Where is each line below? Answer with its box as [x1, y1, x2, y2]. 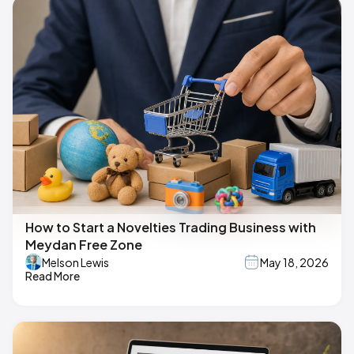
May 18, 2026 [260, 254, 329, 269]
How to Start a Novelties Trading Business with [25, 219, 316, 236]
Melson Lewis [42, 254, 109, 269]
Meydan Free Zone [25, 236, 142, 254]
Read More [25, 269, 80, 284]
